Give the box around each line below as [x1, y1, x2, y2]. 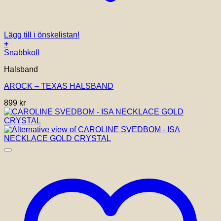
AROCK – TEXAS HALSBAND [4, 82, 113, 91]
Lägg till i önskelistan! [4, 31, 79, 39]
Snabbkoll [4, 48, 39, 57]
